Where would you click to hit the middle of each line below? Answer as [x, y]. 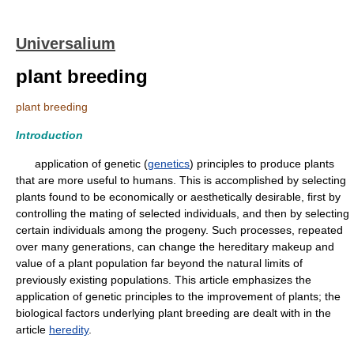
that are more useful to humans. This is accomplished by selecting [181, 180]
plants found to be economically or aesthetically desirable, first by [178, 197]
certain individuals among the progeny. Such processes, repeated [179, 230]
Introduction [49, 135]
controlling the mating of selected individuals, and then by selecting [183, 213]
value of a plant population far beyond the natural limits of [159, 263]
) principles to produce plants [262, 164]
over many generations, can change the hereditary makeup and [175, 247]
